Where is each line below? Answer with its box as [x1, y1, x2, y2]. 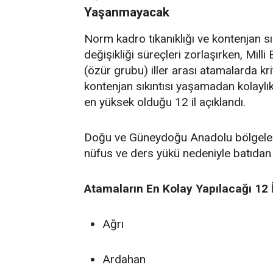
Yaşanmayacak [84, 5, 169, 19]
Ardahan [102, 252, 146, 266]
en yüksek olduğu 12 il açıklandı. [84, 95, 246, 109]
